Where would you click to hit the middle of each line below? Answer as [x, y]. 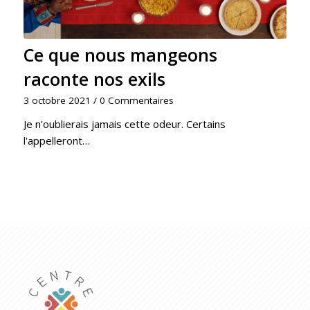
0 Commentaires [136, 101]
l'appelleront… [56, 141]
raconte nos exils [94, 79]
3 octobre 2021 [57, 101]
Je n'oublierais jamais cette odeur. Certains [124, 124]
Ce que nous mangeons [120, 55]
